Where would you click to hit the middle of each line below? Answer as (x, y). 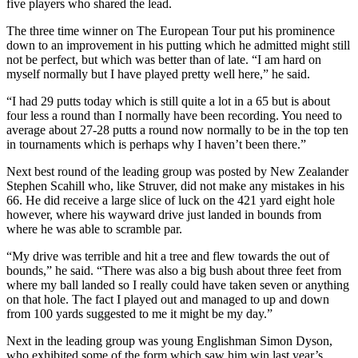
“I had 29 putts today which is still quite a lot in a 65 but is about (168, 101)
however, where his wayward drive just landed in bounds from (164, 214)
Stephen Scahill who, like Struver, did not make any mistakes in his (175, 185)
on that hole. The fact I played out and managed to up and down (168, 299)
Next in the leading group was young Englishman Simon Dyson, (169, 340)
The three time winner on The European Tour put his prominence (171, 30)
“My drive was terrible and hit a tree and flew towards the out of (168, 256)
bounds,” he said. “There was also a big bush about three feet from (174, 270)
